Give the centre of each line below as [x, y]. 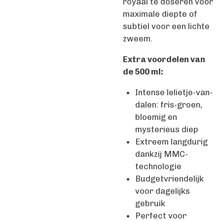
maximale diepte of [160, 14]
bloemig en [156, 117]
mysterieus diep [167, 129]
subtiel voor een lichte [166, 26]
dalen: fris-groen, [169, 104]
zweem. [138, 39]
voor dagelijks [163, 191]
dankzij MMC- [162, 154]
